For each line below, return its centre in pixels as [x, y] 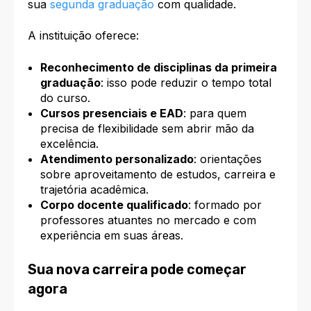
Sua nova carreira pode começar [137, 269]
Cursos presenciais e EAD [111, 113]
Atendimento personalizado [117, 159]
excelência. [69, 143]
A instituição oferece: [83, 36]
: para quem [215, 113]
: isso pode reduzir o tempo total [186, 82]
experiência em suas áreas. [111, 235]
